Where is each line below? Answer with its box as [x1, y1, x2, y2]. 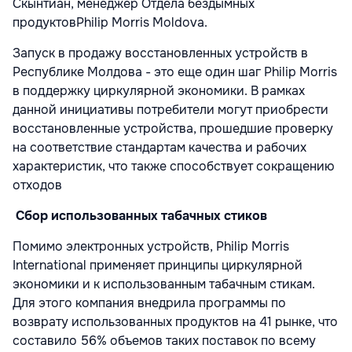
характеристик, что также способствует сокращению [13, 158, 335, 175]
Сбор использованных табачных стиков [16, 207, 270, 225]
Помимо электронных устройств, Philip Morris [13, 238, 289, 255]
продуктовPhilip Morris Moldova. [13, 14, 211, 31]
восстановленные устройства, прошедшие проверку [13, 120, 333, 137]
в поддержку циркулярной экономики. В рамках [13, 82, 305, 100]
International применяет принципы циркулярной [13, 257, 302, 274]
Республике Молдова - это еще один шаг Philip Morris [13, 64, 337, 81]
